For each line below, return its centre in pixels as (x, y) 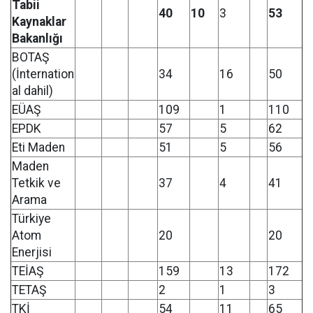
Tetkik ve (36, 183)
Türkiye (31, 219)
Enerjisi (32, 252)
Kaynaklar (39, 22)
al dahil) (32, 91)
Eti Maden (38, 147)
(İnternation (43, 74)
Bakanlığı (37, 38)
